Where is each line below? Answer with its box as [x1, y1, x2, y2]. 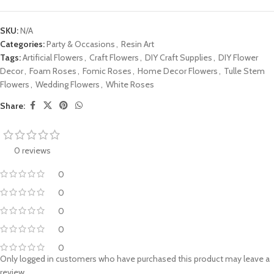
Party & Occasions [46, 39, 115, 50]
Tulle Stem [224, 65, 265, 77]
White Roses [106, 79, 154, 91]
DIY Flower [218, 52, 258, 64]
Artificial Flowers [23, 52, 83, 64]
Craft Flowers [89, 52, 139, 64]
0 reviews [13, 145, 51, 157]
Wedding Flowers [35, 79, 100, 91]
